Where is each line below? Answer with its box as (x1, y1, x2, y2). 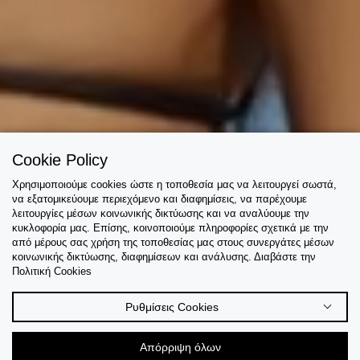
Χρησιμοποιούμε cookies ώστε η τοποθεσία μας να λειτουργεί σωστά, (12, 178, 337, 190)
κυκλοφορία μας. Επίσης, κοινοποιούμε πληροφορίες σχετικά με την (12, 222, 329, 234)
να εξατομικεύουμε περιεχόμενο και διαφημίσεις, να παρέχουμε (12, 193, 307, 205)
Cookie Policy (12, 151, 108, 169)
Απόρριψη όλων (139, 341, 221, 354)
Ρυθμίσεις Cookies (125, 301, 219, 313)
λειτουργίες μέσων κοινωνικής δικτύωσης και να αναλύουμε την (12, 207, 309, 219)
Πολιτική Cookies (12, 265, 92, 277)
